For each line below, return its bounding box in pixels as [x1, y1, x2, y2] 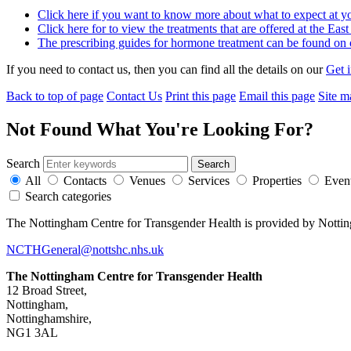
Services [188, 173, 230, 187]
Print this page [165, 89, 236, 103]
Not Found [6, 118, 96, 139]
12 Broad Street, [6, 283, 87, 297]
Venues [129, 173, 165, 187]
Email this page [239, 89, 315, 103]
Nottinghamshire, [6, 311, 92, 325]
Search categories [25, 189, 111, 203]
